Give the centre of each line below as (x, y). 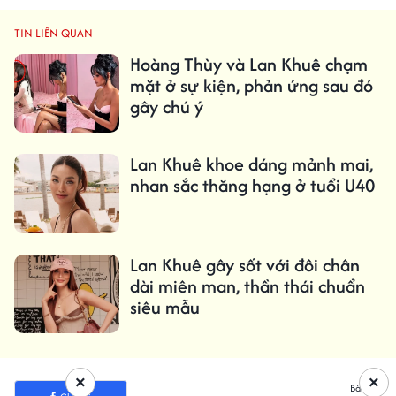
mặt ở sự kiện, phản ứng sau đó (251, 86)
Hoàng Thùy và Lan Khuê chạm (248, 65)
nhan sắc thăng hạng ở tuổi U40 (252, 186)
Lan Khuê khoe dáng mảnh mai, (251, 164)
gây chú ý (166, 107)
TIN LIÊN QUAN (53, 34)
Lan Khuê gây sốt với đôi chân (244, 264)
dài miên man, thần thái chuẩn (247, 286)
